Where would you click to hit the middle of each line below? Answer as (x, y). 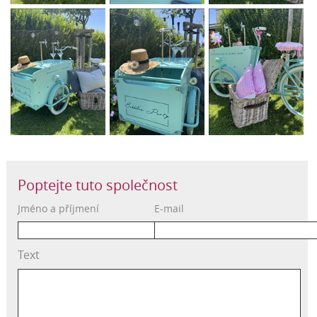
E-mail (169, 208)
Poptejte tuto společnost (97, 185)
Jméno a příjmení (58, 208)
